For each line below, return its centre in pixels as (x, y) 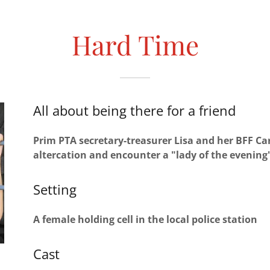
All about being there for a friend (134, 110)
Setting (55, 189)
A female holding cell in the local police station (146, 219)
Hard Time (135, 44)
